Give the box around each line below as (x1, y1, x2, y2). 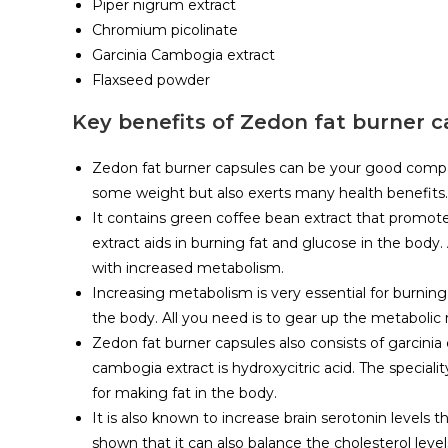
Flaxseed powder (92, 71, 210, 90)
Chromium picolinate (92, 21, 238, 40)
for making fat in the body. (92, 384, 277, 403)
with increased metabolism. (92, 259, 284, 278)
